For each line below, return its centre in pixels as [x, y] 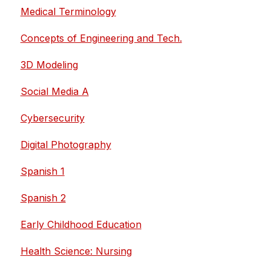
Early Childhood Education [81, 224]
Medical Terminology [68, 11]
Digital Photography [66, 144]
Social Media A [54, 91]
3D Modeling [49, 64]
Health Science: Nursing [76, 251]
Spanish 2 [43, 198]
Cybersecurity [52, 118]
